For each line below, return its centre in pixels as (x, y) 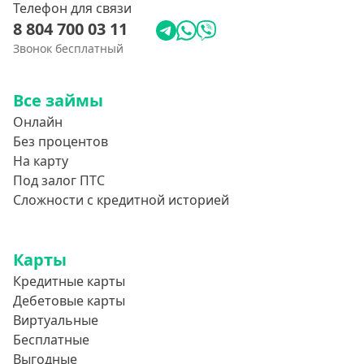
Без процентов (61, 141)
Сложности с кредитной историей (121, 200)
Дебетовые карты (69, 301)
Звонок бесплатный (68, 48)
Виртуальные (56, 320)
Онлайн (38, 122)
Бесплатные (51, 340)
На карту (41, 161)
